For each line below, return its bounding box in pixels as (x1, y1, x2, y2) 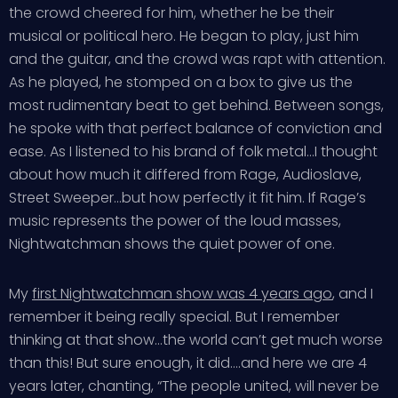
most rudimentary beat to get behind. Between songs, (9, 95, 384, 115)
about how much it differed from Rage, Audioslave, (9, 164, 362, 185)
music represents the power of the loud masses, (9, 211, 341, 231)
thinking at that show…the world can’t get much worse (9, 330, 383, 350)
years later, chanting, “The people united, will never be (9, 376, 379, 396)
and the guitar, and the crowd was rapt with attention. (9, 49, 386, 69)
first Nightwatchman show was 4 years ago (32, 283, 332, 304)
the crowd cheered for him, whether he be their (9, 3, 334, 23)
